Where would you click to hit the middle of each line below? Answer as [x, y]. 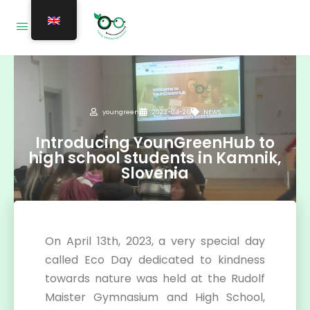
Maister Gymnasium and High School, [155, 297]
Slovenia [155, 173]
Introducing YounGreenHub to [155, 143]
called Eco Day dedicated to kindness [155, 260]
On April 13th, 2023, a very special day [155, 241]
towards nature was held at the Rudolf [155, 279]
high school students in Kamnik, [155, 158]
